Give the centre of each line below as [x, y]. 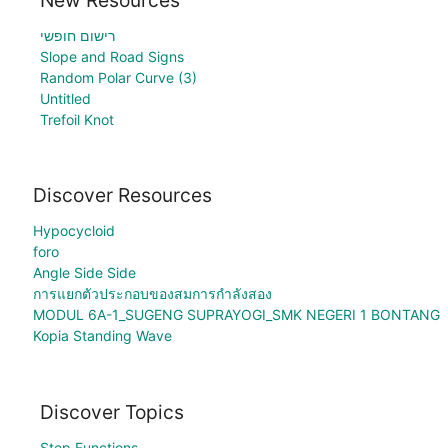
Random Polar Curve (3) [118, 77]
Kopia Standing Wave [102, 336]
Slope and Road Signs [112, 56]
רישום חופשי [77, 35]
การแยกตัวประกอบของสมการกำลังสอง [152, 294]
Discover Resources [122, 195]
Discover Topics [112, 412]
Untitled [65, 98]
